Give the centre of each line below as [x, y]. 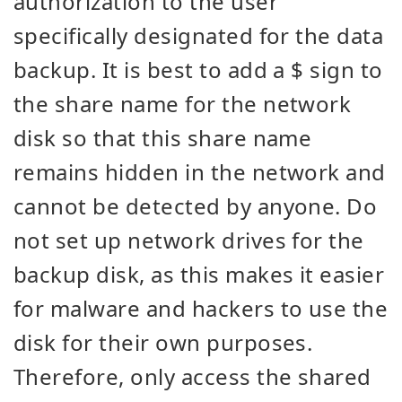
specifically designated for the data [199, 35]
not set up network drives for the [189, 240]
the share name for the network [183, 104]
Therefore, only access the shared [192, 376]
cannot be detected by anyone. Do [196, 206]
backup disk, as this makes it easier [199, 274]
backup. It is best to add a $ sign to [198, 70]
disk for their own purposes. [163, 342]
